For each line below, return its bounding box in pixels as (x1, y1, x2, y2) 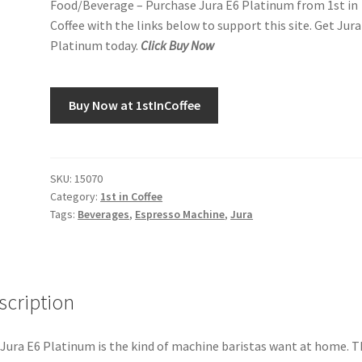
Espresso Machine (135, 206, 225, 221)
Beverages (78, 206, 130, 221)
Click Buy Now (141, 37, 215, 54)
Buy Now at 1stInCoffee (68, 96, 200, 113)
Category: (50, 188, 101, 204)
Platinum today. (50, 37, 141, 54)
